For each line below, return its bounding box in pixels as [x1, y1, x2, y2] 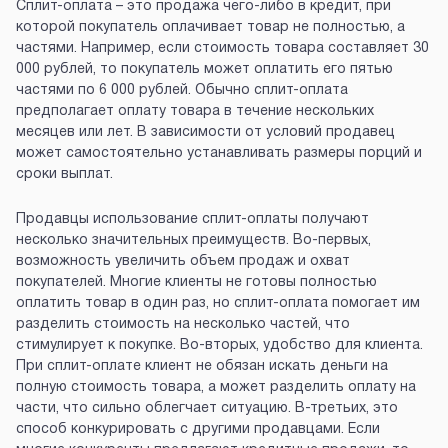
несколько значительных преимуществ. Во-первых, [16, 234, 371, 248]
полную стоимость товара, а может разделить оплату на [16, 381, 416, 395]
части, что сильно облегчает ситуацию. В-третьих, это [16, 402, 398, 416]
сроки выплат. [16, 168, 113, 182]
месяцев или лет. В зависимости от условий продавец [16, 126, 395, 140]
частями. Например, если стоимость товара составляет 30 [16, 42, 429, 56]
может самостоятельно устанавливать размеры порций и [16, 147, 422, 161]
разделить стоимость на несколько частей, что [16, 318, 350, 332]
